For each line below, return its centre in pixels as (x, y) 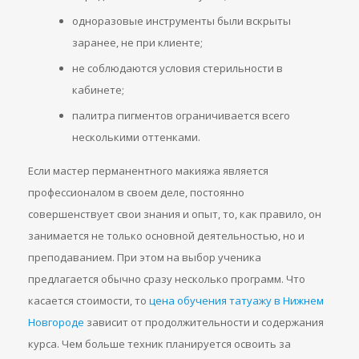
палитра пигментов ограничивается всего (181, 115)
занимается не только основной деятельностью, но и (166, 235)
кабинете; (98, 89)
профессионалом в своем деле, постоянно (136, 192)
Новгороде (56, 322)
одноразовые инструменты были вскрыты (182, 20)
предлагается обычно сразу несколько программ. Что (167, 278)
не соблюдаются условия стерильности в (177, 68)
